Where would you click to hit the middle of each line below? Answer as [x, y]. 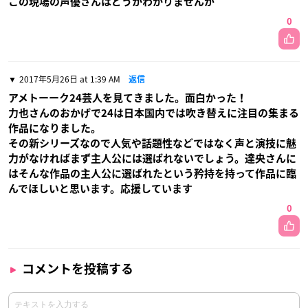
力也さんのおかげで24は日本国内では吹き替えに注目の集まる [154, 113]
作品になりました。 [55, 128]
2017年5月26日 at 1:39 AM [70, 79]
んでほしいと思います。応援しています [100, 188]
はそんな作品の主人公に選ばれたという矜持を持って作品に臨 [152, 173]
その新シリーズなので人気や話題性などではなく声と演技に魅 [152, 143]
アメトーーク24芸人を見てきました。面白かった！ [128, 98]
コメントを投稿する [78, 268]
